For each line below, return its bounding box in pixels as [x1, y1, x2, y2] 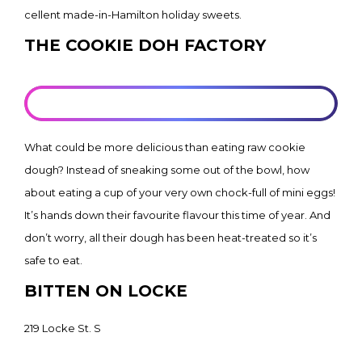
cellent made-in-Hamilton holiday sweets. [24, 8, 242, 21]
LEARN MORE [129, 96, 233, 111]
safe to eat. [24, 254, 82, 267]
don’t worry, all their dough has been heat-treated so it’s [24, 231, 317, 244]
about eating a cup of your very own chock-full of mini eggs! [24, 186, 335, 199]
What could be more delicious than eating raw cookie [24, 141, 305, 154]
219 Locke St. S [24, 322, 101, 335]
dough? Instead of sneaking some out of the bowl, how [24, 163, 309, 176]
